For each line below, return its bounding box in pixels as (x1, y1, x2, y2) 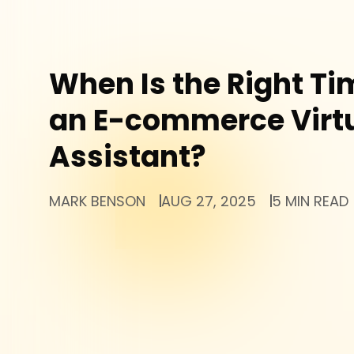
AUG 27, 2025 (161, 190, 256, 211)
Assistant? (49, 136, 206, 177)
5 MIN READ (272, 190, 348, 211)
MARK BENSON (49, 190, 145, 211)
